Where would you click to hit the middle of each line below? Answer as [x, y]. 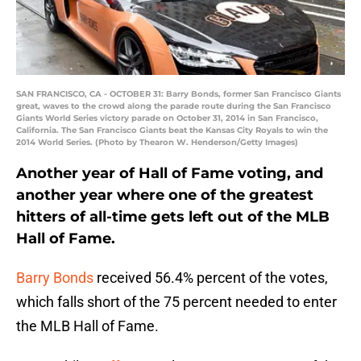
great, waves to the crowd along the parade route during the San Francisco [174, 106]
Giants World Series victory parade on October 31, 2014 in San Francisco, [167, 118]
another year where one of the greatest [165, 195]
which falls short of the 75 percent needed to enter [176, 302]
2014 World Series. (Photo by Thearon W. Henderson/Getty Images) [157, 143]
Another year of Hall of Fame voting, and [170, 174]
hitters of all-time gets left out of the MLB [173, 217]
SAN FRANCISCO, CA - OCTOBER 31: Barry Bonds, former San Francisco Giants [178, 94]
